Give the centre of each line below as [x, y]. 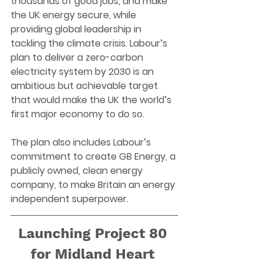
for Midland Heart [94, 254]
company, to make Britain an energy [94, 185]
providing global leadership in [77, 29]
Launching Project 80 [94, 233]
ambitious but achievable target [85, 86]
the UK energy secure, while [75, 15]
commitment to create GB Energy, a [94, 156]
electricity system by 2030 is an [83, 72]
